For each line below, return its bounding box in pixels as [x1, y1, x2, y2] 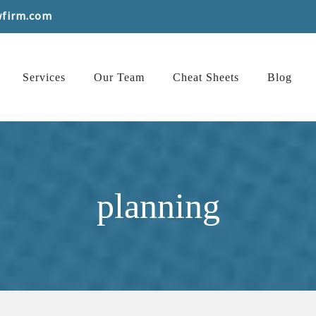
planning [96, 186, 220, 226]
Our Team [94, 71, 145, 84]
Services [23, 71, 66, 84]
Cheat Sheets [173, 71, 239, 84]
